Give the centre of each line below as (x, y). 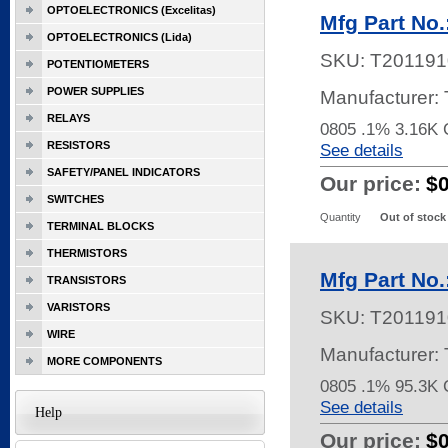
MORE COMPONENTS (104, 361)
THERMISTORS (87, 253)
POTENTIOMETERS (98, 64)
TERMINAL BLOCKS (100, 226)
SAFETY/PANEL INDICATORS (123, 172)
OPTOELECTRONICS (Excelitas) (131, 10)
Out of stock (413, 217)
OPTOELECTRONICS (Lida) (119, 37)
